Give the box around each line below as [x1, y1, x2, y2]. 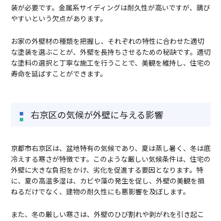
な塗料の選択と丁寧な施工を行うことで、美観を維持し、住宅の [10, 58, 211, 68]
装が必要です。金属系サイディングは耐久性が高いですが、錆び [10, 2, 210, 13]
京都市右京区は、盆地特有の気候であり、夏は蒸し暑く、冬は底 [10, 143, 211, 153]
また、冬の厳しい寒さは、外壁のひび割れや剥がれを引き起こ [10, 209, 204, 220]
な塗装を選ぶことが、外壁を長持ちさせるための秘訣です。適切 [10, 47, 211, 57]
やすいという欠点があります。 [10, 13, 107, 24]
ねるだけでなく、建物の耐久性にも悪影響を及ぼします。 [10, 186, 190, 197]
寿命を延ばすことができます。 [10, 69, 107, 79]
